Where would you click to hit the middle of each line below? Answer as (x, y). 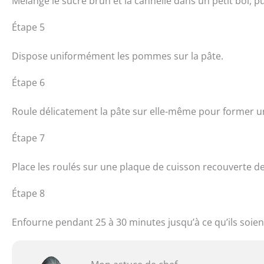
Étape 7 (28, 138)
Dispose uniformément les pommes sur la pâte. (118, 56)
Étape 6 (28, 82)
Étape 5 (28, 27)
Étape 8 (28, 193)
